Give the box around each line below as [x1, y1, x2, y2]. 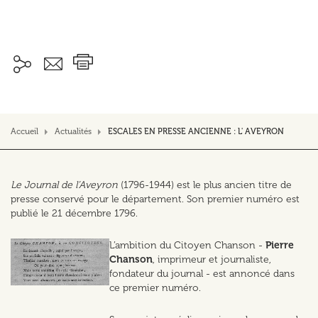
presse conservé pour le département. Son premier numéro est [11, 193, 300, 205]
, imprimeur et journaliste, [153, 253, 272, 265]
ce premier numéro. [109, 282, 202, 294]
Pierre [265, 239, 295, 251]
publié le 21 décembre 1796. [11, 207, 141, 219]
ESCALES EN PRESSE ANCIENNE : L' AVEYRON [108, 126, 284, 136]
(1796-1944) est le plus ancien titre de [118, 179, 292, 191]
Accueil [11, 126, 38, 136]
